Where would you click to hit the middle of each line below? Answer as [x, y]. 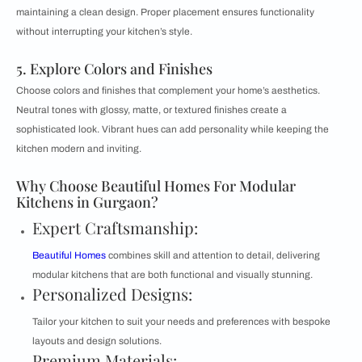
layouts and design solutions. [97, 341]
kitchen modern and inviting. [79, 149]
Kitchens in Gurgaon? [89, 202]
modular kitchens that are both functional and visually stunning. [173, 275]
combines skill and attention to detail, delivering [213, 255]
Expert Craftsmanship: [115, 227]
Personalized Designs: [112, 294]
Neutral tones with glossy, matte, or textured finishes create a [152, 110]
